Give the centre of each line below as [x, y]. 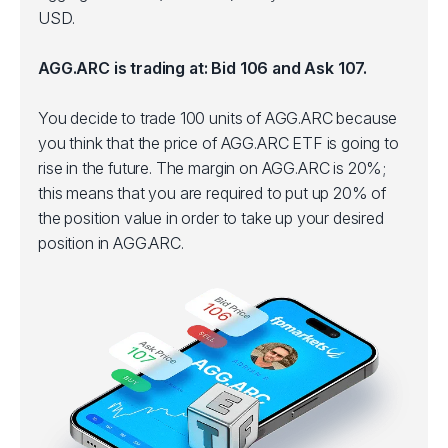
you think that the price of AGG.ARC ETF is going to [218, 143]
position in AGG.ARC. [111, 243]
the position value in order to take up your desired [211, 218]
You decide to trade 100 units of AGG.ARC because [218, 118]
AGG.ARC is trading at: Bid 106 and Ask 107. [203, 68]
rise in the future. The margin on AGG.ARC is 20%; [212, 168]
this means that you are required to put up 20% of [212, 193]
